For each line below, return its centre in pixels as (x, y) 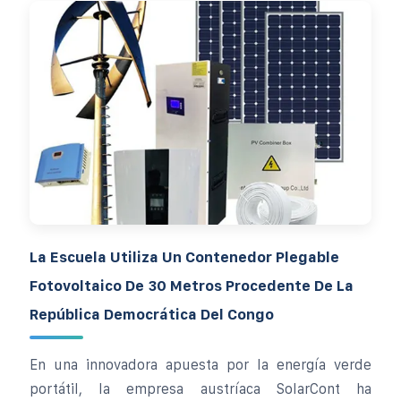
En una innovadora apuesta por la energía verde (200, 364)
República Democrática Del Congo (152, 314)
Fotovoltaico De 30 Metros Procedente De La (192, 285)
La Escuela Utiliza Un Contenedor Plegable (184, 256)
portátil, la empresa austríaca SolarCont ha (200, 388)
